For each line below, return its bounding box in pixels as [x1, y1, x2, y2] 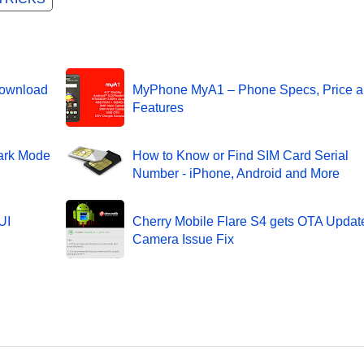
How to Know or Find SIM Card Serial [132, 148, 349, 162]
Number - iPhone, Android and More [132, 166, 340, 180]
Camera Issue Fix [132, 232, 234, 246]
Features [132, 100, 184, 115]
